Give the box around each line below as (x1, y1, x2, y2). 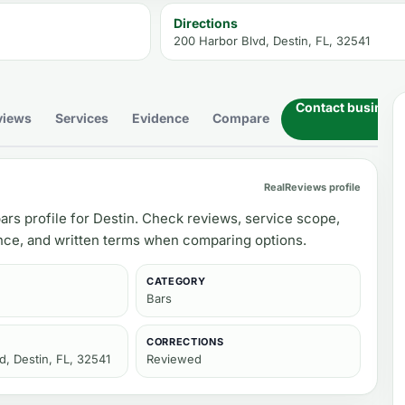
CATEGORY (146, 275, 206, 287)
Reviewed (146, 352, 202, 366)
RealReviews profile (264, 180, 361, 193)
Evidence (132, 110, 189, 126)
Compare (212, 110, 269, 126)
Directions (174, 15, 239, 31)
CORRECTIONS (146, 335, 224, 348)
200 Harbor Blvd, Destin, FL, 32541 (174, 33, 371, 48)
